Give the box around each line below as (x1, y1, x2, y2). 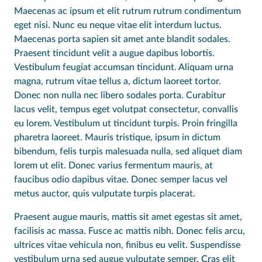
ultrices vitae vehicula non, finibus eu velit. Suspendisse (14, 240, 240, 250)
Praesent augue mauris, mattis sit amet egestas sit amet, (14, 212, 242, 222)
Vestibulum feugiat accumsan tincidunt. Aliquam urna (14, 63, 233, 72)
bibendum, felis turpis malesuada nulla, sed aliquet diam (14, 147, 242, 156)
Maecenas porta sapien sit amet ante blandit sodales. (14, 35, 230, 44)
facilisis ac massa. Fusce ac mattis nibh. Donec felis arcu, (14, 226, 245, 236)
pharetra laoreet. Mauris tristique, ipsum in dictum (14, 133, 220, 142)
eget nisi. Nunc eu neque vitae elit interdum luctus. (14, 20, 222, 30)
